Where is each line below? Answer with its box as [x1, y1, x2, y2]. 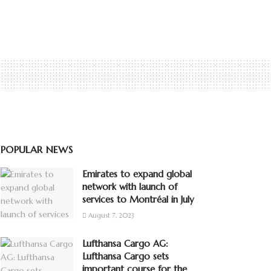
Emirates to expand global [82, 168, 192, 180]
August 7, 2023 [87, 211, 134, 220]
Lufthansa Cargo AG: [82, 237, 168, 249]
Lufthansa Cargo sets [82, 250, 169, 262]
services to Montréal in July [82, 193, 194, 205]
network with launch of [82, 180, 177, 192]
